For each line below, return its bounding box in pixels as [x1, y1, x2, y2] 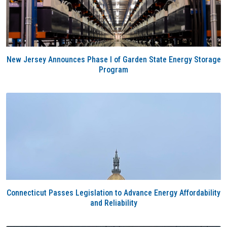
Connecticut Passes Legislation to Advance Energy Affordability [7, 188, 220, 198]
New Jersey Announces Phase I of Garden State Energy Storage [6, 55, 221, 64]
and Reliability [90, 198, 137, 208]
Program [99, 65, 128, 74]
